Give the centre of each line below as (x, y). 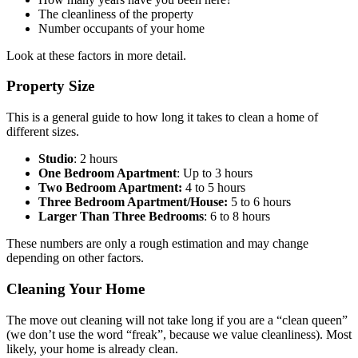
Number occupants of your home (121, 28)
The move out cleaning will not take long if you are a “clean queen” (177, 320)
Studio (56, 159)
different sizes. (43, 132)
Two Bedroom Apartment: (112, 188)
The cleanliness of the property (116, 14)
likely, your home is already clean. (92, 348)
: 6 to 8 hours (237, 217)
